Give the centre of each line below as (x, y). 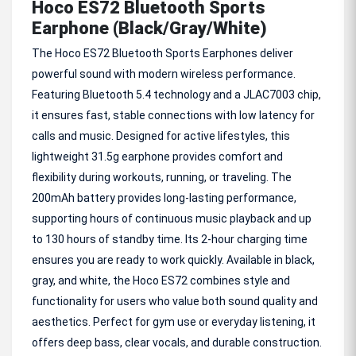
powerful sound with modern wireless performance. (164, 74)
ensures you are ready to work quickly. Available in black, (173, 260)
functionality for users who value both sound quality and (175, 301)
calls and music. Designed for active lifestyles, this (161, 136)
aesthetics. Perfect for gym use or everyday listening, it (174, 322)
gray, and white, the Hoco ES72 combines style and (161, 281)
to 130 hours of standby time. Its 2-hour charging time (170, 239)
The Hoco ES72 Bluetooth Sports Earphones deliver (163, 53)
